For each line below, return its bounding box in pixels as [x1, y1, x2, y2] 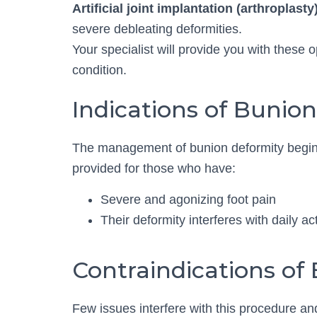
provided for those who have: [72, 161, 236, 175]
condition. [72, 63, 127, 77]
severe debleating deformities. [72, 22, 242, 36]
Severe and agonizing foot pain [100, 192, 276, 207]
